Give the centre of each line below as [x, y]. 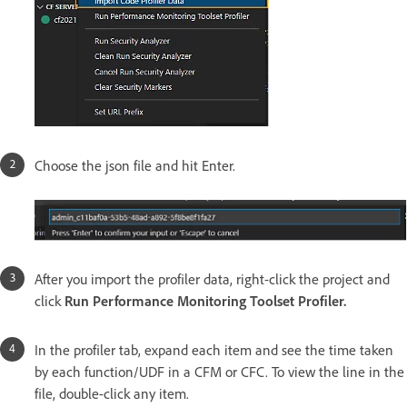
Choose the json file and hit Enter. [137, 165]
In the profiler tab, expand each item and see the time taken [214, 350]
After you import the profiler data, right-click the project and [212, 279]
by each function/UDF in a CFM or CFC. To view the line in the [219, 372]
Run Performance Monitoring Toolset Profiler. [205, 301]
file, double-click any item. [114, 394]
